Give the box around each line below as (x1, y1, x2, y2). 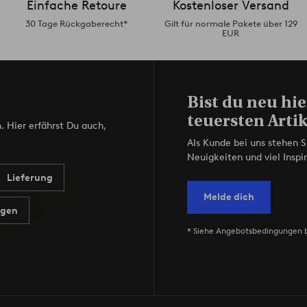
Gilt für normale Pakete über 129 (164, 19, 297, 29)
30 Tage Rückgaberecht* (25, 19, 127, 29)
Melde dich (203, 191, 254, 204)
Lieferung (7, 171, 53, 184)
